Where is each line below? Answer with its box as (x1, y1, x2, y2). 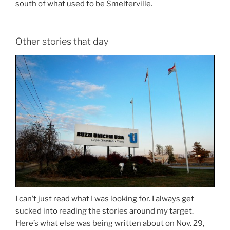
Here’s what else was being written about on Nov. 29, (15, 219, 204, 228)
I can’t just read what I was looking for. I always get (15, 194, 194, 204)
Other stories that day (15, 36, 108, 47)
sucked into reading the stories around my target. (15, 206, 194, 216)
